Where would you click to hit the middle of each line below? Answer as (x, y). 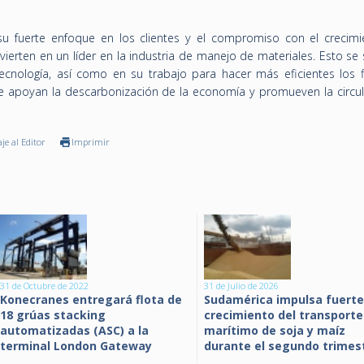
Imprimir (91, 142)
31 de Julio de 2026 (241, 286)
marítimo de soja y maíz (275, 330)
